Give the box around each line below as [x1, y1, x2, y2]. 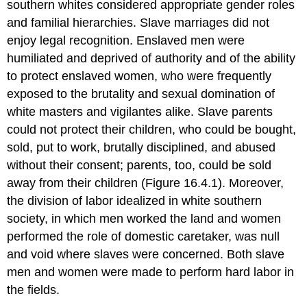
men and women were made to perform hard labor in [7, 265, 295, 279]
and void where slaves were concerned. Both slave [7, 247, 285, 261]
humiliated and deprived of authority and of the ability [7, 51, 296, 65]
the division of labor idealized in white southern [7, 193, 262, 208]
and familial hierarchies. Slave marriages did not [7, 15, 270, 29]
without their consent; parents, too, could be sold [7, 158, 272, 172]
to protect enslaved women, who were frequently [7, 69, 272, 83]
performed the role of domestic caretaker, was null [7, 229, 280, 243]
